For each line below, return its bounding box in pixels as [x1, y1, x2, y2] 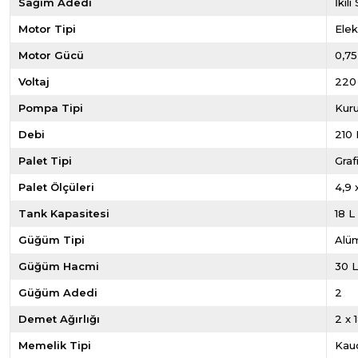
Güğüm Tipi [18, 233, 85, 246]
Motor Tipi [18, 22, 76, 35]
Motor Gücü [18, 49, 84, 62]
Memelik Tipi [18, 339, 91, 352]
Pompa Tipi [18, 101, 83, 114]
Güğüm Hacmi [18, 260, 99, 272]
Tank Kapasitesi [18, 207, 109, 220]
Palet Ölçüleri [18, 181, 94, 193]
